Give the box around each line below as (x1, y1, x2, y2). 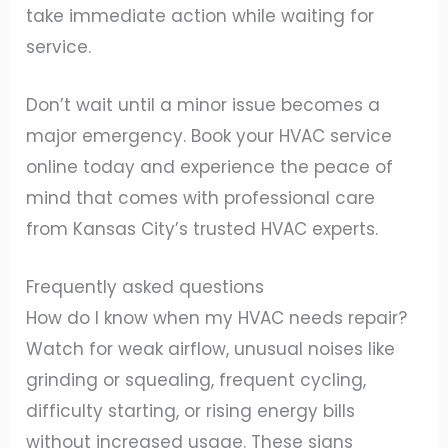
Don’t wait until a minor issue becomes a (26, 93, 381, 118)
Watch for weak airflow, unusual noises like (26, 337, 396, 362)
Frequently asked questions (26, 275, 265, 300)
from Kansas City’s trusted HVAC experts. (26, 217, 379, 242)
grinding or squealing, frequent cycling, (26, 368, 367, 393)
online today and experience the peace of (26, 155, 394, 180)
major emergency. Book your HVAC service (26, 124, 393, 149)
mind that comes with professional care (26, 186, 376, 211)
